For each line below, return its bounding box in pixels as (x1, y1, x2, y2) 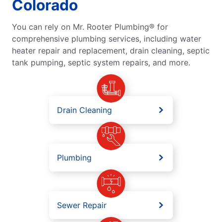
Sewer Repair (57, 200, 107, 211)
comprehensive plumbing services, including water (12, 34, 201, 44)
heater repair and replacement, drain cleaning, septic (12, 46, 210, 56)
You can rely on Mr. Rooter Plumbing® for (12, 22, 168, 32)
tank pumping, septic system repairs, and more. (12, 57, 190, 68)
